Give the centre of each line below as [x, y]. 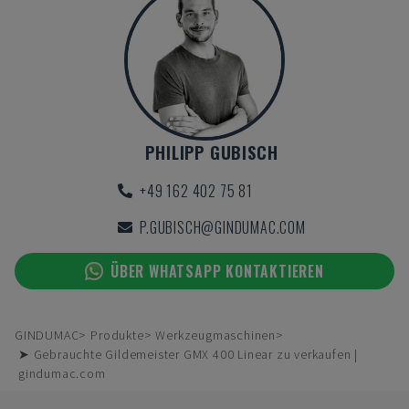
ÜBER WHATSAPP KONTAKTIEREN [217, 271]
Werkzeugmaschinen [216, 335]
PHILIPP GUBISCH [212, 152]
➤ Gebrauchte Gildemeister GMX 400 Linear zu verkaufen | [188, 354]
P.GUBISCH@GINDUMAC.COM [223, 227]
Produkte [117, 335]
